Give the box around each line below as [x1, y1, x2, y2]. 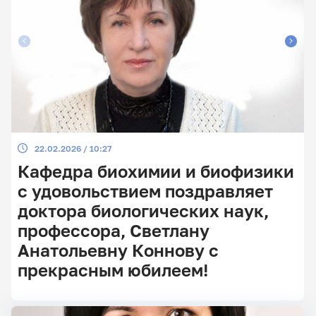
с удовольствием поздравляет [17, 181, 273, 201]
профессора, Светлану [17, 220, 209, 241]
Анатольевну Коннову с [17, 240, 219, 260]
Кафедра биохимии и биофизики [17, 161, 294, 181]
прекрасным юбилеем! [17, 260, 208, 280]
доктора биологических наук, [17, 200, 269, 221]
